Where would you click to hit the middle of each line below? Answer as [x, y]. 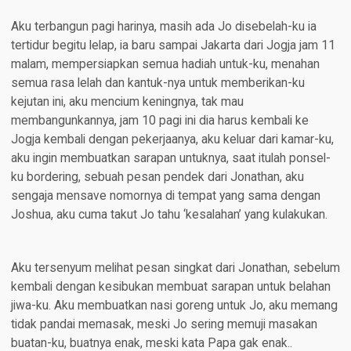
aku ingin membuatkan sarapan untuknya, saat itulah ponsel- [170, 159]
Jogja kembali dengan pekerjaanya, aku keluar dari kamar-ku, [172, 140]
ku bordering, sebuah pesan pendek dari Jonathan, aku [157, 177]
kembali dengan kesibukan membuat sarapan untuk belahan [170, 287]
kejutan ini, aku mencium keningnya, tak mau [127, 102]
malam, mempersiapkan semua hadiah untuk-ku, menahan [165, 65]
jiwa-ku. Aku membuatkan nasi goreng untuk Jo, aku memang [174, 306]
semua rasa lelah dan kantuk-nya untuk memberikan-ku [157, 83]
